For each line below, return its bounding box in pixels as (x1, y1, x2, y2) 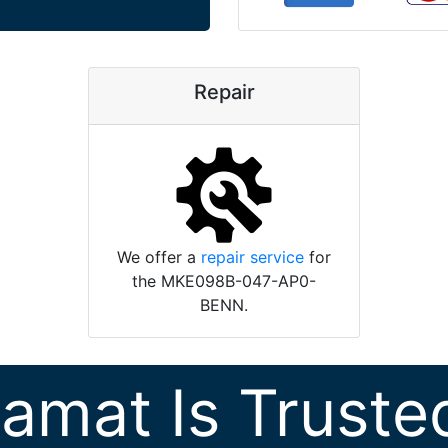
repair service (201, 247, 304, 268)
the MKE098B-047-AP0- (132, 271, 316, 292)
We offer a (117, 247, 201, 268)
